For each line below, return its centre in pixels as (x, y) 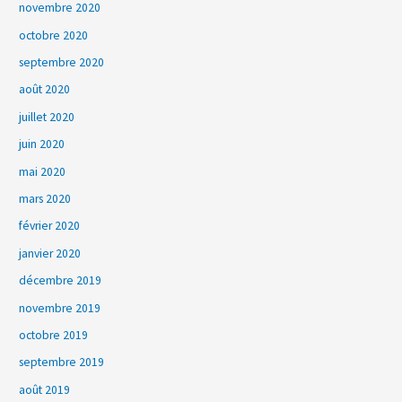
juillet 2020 (47, 117)
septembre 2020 (62, 62)
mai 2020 (43, 171)
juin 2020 (42, 144)
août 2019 (45, 389)
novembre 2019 (60, 308)
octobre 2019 (54, 335)
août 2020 (45, 90)
